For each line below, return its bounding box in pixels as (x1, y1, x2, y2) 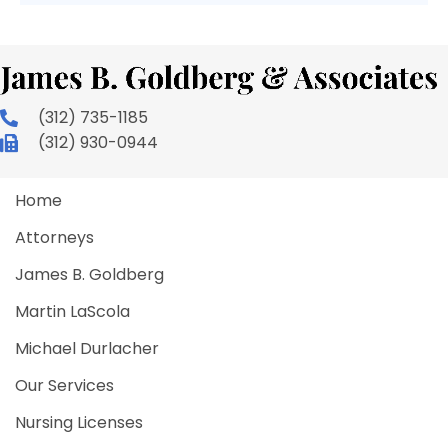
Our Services (15, 373, 114, 397)
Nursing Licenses (15, 410, 143, 434)
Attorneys (15, 225, 94, 249)
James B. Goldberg (15, 262, 164, 286)
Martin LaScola (15, 299, 130, 323)
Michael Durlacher (15, 336, 159, 360)
